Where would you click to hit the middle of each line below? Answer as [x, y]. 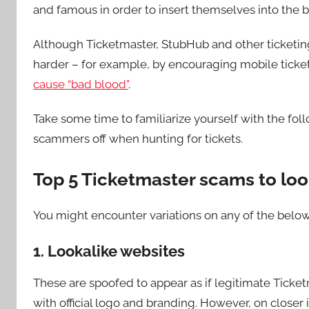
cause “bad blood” [81, 84]
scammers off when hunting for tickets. [138, 139]
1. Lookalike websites [109, 251]
